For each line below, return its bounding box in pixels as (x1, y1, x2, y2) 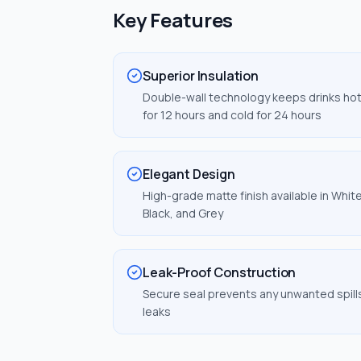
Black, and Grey (143, 205, 223, 221)
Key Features (113, 6, 234, 33)
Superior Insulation (143, 67, 259, 85)
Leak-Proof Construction (143, 263, 297, 281)
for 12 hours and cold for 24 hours (143, 107, 322, 122)
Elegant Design (143, 165, 235, 183)
